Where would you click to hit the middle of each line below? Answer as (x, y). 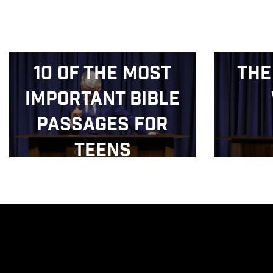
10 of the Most (102, 75)
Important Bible (102, 100)
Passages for (102, 126)
